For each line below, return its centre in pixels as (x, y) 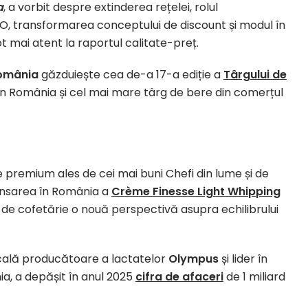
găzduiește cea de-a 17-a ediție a (131, 75)
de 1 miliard (254, 277)
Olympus (195, 259)
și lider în (244, 259)
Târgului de (255, 75)
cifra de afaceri (179, 277)
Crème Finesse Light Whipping (196, 191)
